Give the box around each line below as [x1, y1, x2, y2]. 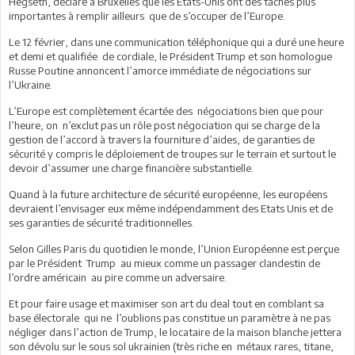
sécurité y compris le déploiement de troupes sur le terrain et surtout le [9, 147, 336, 160]
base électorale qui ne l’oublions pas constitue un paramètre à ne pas [9, 311, 330, 324]
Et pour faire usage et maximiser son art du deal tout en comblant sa [9, 296, 324, 310]
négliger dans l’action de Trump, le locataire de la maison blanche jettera [9, 325, 342, 338]
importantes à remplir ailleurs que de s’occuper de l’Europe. [9, 9, 285, 22]
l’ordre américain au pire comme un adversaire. [9, 270, 227, 284]
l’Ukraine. [9, 78, 52, 91]
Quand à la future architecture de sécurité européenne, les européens [9, 187, 327, 200]
